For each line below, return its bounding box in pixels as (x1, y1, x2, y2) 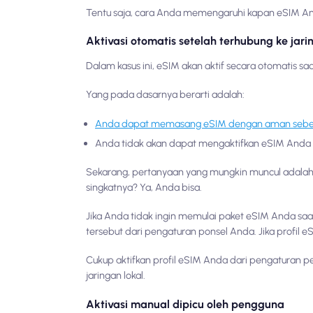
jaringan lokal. (86, 269, 146, 282)
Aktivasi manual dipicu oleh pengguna (86, 297, 285, 311)
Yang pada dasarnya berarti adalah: (86, 88, 245, 101)
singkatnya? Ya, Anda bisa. (86, 181, 203, 194)
